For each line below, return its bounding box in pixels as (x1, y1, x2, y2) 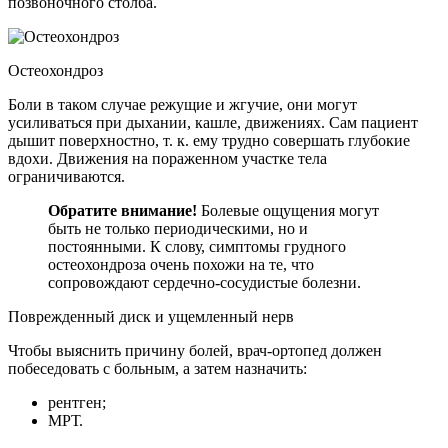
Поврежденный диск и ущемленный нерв (8, 308, 294, 326)
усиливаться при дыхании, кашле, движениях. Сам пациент (8, 114, 418, 132)
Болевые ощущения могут (197, 202, 379, 220)
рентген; (48, 394, 106, 412)
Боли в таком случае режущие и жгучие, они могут (8, 96, 357, 114)
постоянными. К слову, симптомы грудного (48, 238, 346, 256)
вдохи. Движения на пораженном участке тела (8, 150, 327, 168)
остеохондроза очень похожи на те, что (48, 256, 314, 274)
